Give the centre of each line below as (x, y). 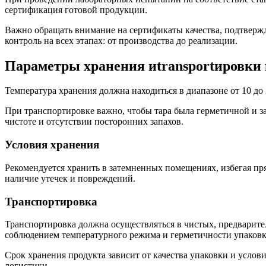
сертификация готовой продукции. (76, 9)
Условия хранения (52, 145)
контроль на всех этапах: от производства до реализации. (121, 40)
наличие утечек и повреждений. (70, 178)
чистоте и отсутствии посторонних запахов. (94, 122)
